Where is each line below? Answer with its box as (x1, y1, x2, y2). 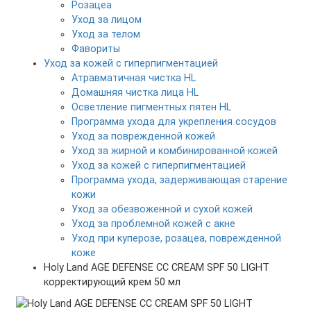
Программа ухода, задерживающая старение (72, 174, 287, 186)
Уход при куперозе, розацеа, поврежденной (72, 232, 281, 244)
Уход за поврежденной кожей (72, 130, 215, 142)
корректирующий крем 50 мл (44, 276, 180, 288)
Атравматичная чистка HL (72, 72, 196, 84)
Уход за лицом (72, 13, 142, 26)
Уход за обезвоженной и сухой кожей (72, 203, 253, 215)
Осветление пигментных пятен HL (72, 101, 231, 113)
